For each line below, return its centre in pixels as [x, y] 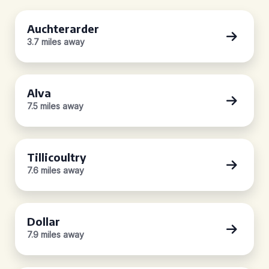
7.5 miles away [55, 106]
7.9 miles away [56, 234]
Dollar [44, 221]
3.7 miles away [56, 42]
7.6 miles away [56, 170]
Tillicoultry [57, 157]
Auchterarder [63, 29]
